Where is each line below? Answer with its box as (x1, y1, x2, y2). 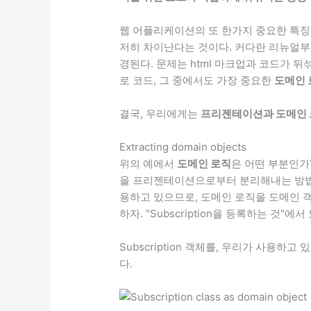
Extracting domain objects (119, 140, 247, 153)
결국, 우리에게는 (119, 106, 201, 120)
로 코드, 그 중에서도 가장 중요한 (119, 73, 275, 87)
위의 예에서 (119, 156, 178, 170)
